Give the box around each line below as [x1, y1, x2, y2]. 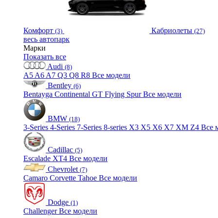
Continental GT [54, 90, 105, 98]
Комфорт [23, 26, 53, 35]
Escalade [23, 154, 53, 163]
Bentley [48, 81, 72, 90]
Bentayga [23, 90, 54, 98]
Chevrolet [48, 164, 78, 173]
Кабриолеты [151, 26, 192, 35]
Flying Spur [105, 90, 143, 98]
